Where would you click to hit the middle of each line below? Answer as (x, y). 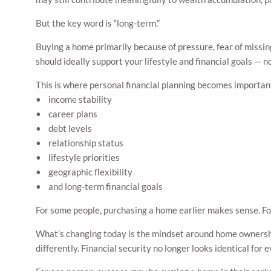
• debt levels (64, 129)
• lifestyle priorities (78, 158)
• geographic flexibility (84, 172)
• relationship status (80, 143)
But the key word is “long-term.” (98, 23)
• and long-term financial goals (100, 187)
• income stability (74, 100)
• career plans (67, 114)
